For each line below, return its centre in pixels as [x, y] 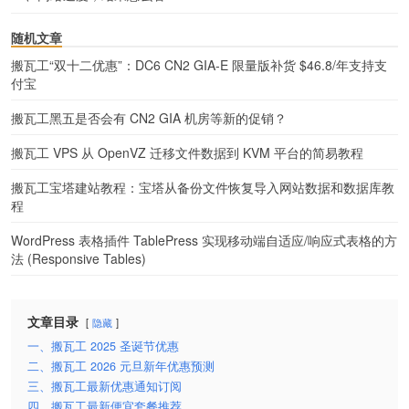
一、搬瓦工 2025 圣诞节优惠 [103, 346]
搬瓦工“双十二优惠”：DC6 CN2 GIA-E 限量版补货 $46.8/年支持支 [199, 64]
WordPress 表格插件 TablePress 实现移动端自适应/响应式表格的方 [204, 240]
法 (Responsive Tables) [79, 258]
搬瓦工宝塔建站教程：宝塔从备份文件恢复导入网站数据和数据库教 [203, 187]
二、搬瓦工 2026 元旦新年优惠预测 [121, 366]
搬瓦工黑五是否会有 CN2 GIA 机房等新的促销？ [149, 117]
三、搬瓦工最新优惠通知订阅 [105, 386]
